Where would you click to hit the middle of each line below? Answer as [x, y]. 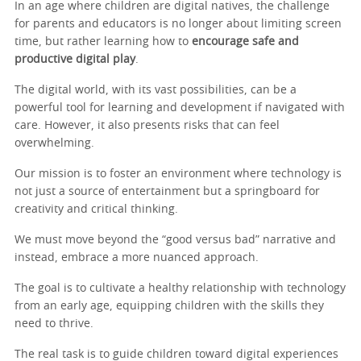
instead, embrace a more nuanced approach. [137, 257]
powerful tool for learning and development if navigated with [180, 108]
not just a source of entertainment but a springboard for [167, 191]
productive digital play [75, 59]
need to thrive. [54, 324]
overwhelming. [54, 143]
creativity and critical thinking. [96, 209]
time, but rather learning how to [102, 41]
